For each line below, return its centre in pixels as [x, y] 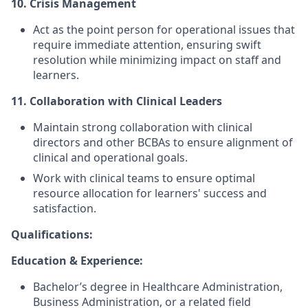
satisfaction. [65, 208]
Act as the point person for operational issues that [164, 30]
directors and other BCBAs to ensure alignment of [163, 142]
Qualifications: [52, 234]
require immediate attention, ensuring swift [147, 45]
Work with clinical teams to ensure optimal [144, 178]
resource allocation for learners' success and [150, 193]
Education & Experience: [77, 261]
